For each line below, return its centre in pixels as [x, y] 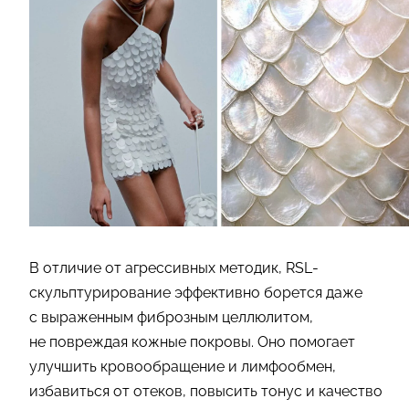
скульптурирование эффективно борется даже [196, 293]
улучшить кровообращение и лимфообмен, [183, 367]
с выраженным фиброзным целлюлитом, [171, 318]
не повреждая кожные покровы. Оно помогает [192, 342]
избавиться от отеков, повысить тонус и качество [206, 392]
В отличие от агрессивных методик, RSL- [174, 268]
